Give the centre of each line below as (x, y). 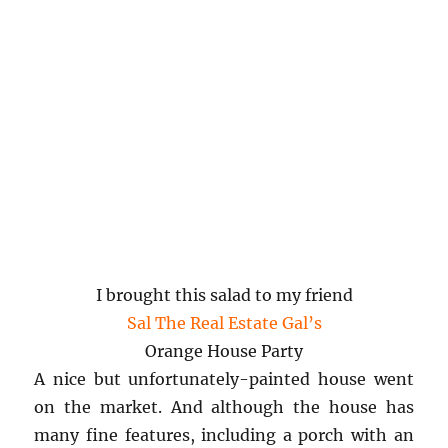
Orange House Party (224, 351)
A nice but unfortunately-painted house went (224, 379)
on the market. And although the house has (224, 407)
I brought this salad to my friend (224, 295)
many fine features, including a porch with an (224, 435)
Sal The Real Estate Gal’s (224, 323)
